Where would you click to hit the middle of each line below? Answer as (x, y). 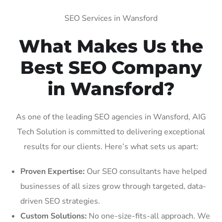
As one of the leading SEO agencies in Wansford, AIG (111, 117)
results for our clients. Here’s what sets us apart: (111, 146)
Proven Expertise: (53, 171)
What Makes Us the (111, 46)
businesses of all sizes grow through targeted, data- (113, 186)
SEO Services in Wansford (111, 18)
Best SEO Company (111, 67)
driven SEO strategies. (60, 201)
